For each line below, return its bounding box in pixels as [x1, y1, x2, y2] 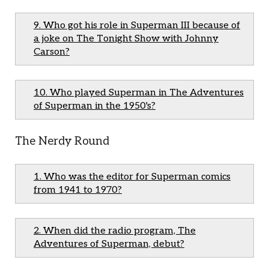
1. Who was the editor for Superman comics [34, 171, 231, 183]
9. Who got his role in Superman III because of [34, 20, 240, 31]
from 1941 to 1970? [34, 184, 122, 196]
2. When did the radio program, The [34, 225, 196, 237]
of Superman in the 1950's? [34, 100, 156, 112]
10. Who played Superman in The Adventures [34, 87, 244, 98]
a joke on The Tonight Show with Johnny [34, 33, 219, 44]
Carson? [34, 46, 70, 58]
